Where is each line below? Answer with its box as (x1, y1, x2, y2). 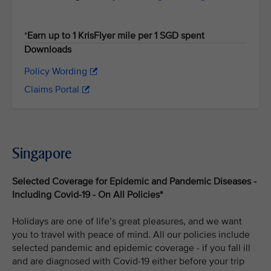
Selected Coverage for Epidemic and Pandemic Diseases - (12, 175, 256, 188)
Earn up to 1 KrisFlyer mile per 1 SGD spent (27, 30, 207, 42)
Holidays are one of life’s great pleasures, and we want (12, 215, 242, 227)
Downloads (24, 44, 71, 56)
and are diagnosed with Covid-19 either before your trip (12, 255, 244, 267)
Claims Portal (24, 83, 79, 96)
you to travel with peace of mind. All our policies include (12, 229, 250, 241)
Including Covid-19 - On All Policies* (12, 189, 165, 201)
